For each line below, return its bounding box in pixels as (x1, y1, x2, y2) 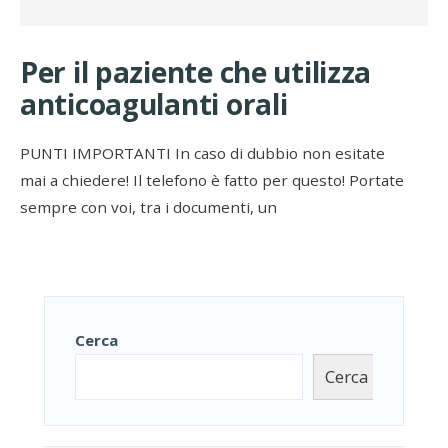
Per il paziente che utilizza (20, 53, 372, 92)
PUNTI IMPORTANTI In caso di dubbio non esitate (20, 143, 385, 164)
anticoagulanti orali (20, 85, 288, 124)
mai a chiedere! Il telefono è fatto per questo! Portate (20, 170, 404, 191)
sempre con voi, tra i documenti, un (20, 197, 277, 218)
